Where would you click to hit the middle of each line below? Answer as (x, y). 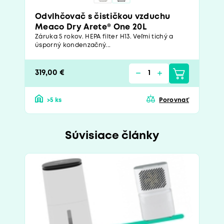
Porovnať (174, 100)
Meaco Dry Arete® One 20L (91, 27)
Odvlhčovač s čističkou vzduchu (103, 17)
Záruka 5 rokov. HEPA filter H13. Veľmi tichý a (104, 37)
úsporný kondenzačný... (73, 45)
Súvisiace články (112, 136)
